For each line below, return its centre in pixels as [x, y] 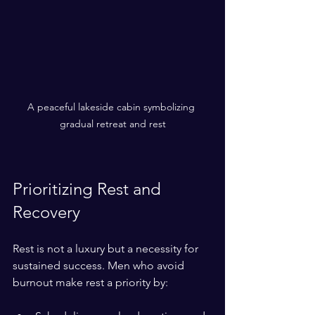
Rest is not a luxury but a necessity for [107, 249]
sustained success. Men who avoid [100, 266]
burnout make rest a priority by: [90, 283]
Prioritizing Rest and [89, 189]
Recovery [46, 212]
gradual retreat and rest [112, 124]
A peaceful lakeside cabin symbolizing [112, 107]
